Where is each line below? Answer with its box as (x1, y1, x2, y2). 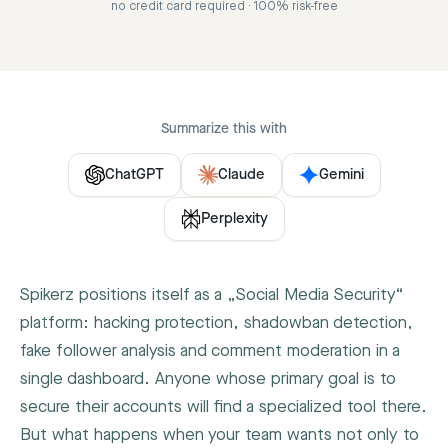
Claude (217, 166, 265, 184)
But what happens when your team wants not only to (20, 425, 419, 445)
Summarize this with (161, 121, 287, 137)
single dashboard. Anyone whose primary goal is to (20, 369, 396, 389)
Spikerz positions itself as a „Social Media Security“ (20, 285, 404, 305)
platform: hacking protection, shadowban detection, (20, 313, 413, 333)
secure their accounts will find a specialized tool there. (20, 397, 427, 417)
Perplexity (200, 210, 268, 228)
